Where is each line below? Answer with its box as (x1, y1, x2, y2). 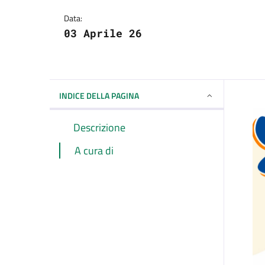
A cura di (75, 143, 114, 159)
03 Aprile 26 (64, 26, 142, 40)
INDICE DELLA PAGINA (59, 89, 139, 102)
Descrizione (73, 119, 125, 135)
